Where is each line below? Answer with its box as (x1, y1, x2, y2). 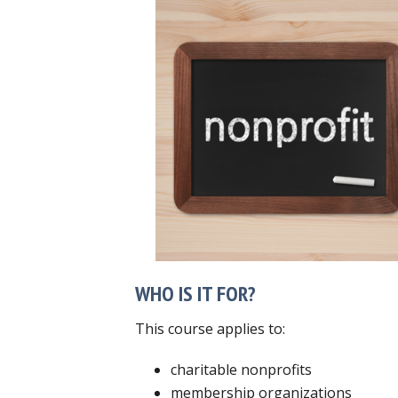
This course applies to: (135, 318, 285, 338)
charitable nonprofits (171, 359, 312, 379)
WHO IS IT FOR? (135, 279, 256, 307)
